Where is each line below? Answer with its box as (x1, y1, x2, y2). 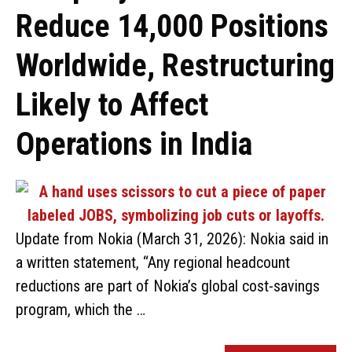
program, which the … (16, 300, 145, 319)
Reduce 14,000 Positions (16, 8, 328, 45)
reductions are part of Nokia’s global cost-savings (16, 277, 320, 295)
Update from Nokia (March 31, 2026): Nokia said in (16, 229, 328, 248)
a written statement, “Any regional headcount (16, 253, 290, 272)
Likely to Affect (16, 86, 209, 123)
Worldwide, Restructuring (16, 47, 335, 84)
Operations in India (16, 126, 252, 163)
